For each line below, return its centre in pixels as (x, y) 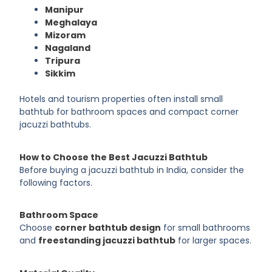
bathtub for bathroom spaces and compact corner (129, 112)
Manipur (65, 10)
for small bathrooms (207, 228)
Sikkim (60, 74)
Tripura (63, 61)
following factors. (56, 182)
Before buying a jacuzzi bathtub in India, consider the (132, 170)
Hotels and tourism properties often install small (121, 99)
